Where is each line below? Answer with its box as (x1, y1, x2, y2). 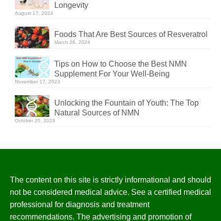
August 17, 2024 (15, 10, 53, 16)
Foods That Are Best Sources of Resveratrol (54, 30, 208, 39)
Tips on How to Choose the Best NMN (54, 59, 187, 68)
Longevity (54, 1, 88, 10)
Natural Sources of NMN (54, 108, 140, 117)
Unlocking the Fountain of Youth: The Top (54, 98, 199, 107)
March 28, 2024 (54, 39, 90, 45)
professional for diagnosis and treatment (10, 200, 149, 209)
